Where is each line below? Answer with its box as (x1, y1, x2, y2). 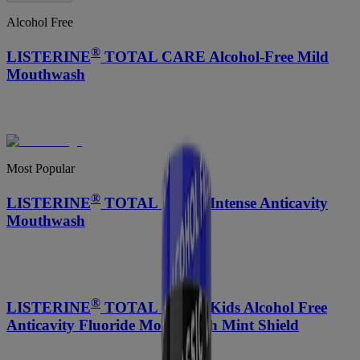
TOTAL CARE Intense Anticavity (100, 194, 328, 211)
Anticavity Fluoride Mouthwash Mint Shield (6, 316, 299, 333)
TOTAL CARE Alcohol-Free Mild (100, 48, 329, 66)
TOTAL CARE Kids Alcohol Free (100, 298, 327, 316)
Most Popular (6, 161, 75, 175)
